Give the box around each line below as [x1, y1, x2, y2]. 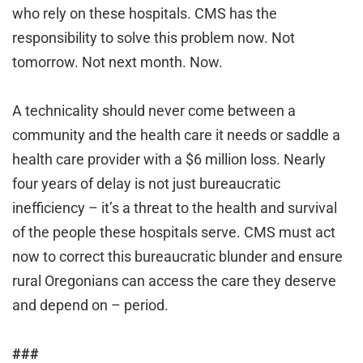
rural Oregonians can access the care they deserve [12, 272, 336, 289]
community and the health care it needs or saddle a [12, 126, 340, 143]
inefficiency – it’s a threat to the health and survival [12, 199, 337, 216]
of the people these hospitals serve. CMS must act [12, 224, 335, 241]
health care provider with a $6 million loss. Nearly [12, 151, 326, 168]
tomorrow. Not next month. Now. [12, 53, 223, 70]
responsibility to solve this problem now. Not [12, 29, 295, 46]
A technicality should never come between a [12, 102, 296, 119]
